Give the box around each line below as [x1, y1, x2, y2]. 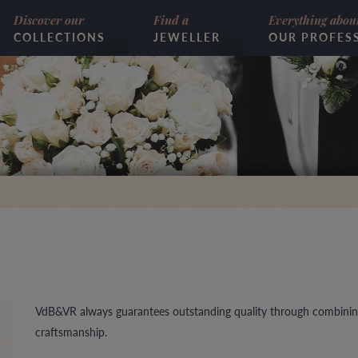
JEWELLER [153, 29, 221, 45]
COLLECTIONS [14, 29, 105, 45]
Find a [153, 12, 189, 28]
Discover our [14, 12, 84, 28]
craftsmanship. [35, 324, 110, 340]
